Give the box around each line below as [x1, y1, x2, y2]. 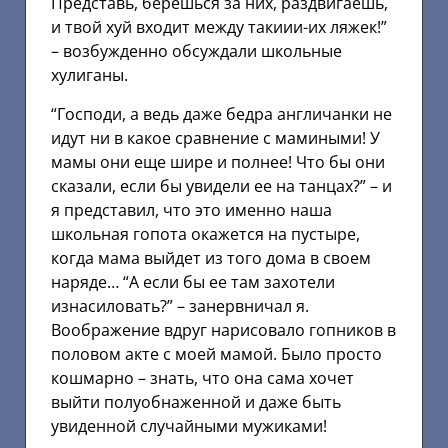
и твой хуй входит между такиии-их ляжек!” [51, 16, 387, 39]
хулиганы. [51, 64, 128, 87]
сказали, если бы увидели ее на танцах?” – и [51, 174, 392, 197]
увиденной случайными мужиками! [51, 414, 327, 437]
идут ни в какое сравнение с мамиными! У [51, 126, 380, 149]
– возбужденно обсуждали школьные [51, 40, 342, 63]
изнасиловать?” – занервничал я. [51, 294, 309, 317]
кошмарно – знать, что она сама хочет [51, 366, 354, 389]
